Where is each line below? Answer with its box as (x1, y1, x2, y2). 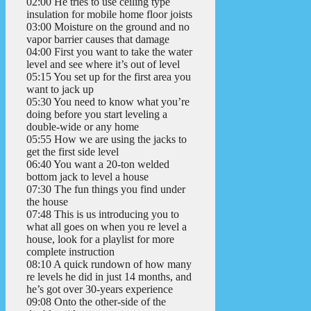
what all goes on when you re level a (26, 221, 187, 233)
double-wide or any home (26, 121, 139, 133)
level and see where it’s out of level (26, 58, 180, 71)
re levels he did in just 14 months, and (26, 271, 192, 283)
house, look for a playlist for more (26, 233, 174, 246)
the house (26, 196, 68, 208)
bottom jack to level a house (26, 171, 149, 183)
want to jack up (26, 83, 94, 96)
